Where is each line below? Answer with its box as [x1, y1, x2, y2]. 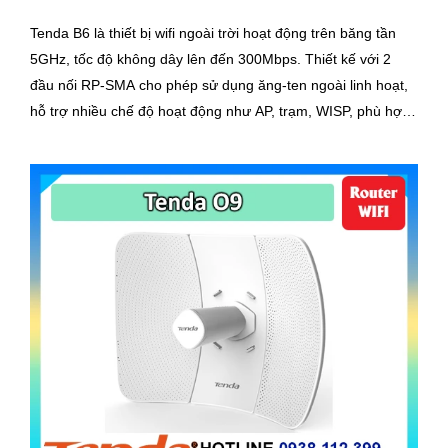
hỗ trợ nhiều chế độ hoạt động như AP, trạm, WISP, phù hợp [30, 102, 410, 119]
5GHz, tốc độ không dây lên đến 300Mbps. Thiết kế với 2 [30, 50, 305, 67]
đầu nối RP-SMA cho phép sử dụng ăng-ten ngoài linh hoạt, [30, 76, 408, 93]
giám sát [30, 154, 84, 171]
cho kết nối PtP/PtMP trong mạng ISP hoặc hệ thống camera [30, 128, 413, 145]
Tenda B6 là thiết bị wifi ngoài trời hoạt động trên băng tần [30, 24, 396, 41]
